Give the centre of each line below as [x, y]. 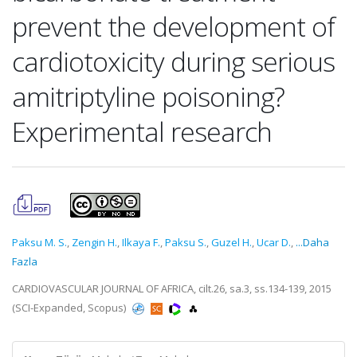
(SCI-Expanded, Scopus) [70, 308]
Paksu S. [186, 242]
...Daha [312, 242]
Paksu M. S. [39, 242]
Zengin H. [94, 242]
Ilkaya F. [141, 242]
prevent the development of [173, 26]
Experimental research [142, 131]
